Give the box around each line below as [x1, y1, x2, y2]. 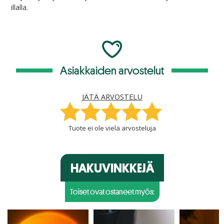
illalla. [11, 2, 28, 12]
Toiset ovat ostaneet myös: [69, 186, 154, 197]
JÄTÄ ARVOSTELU [81, 91, 142, 101]
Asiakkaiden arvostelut [60, 63, 164, 77]
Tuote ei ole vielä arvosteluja [68, 123, 156, 132]
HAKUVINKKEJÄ [70, 159, 154, 176]
